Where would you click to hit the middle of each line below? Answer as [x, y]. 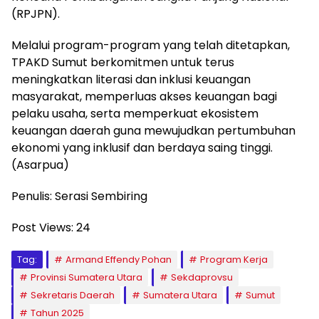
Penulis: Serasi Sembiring [79, 196]
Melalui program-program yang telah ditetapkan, [151, 45]
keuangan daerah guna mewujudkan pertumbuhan [153, 130]
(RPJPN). [36, 14]
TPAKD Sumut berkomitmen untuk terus [123, 62]
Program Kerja [234, 259]
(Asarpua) [40, 164]
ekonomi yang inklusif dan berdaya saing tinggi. [142, 147]
